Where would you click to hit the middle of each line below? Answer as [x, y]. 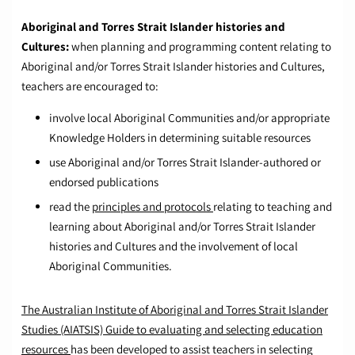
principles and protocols [151, 207]
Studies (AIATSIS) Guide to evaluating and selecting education [172, 330]
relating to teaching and [273, 207]
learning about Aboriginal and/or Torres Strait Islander [182, 227]
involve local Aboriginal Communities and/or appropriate [189, 118]
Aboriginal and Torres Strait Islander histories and [153, 27]
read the [69, 207]
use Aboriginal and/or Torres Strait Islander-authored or [185, 162]
